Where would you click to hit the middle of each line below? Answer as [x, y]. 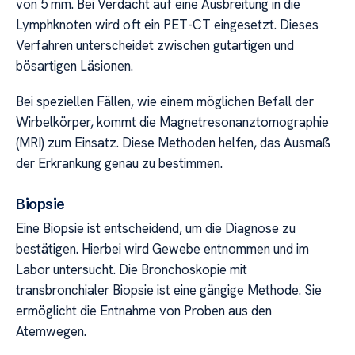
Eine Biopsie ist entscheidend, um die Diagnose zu [156, 229]
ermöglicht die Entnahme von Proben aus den [144, 311]
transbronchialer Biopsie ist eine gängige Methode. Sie [169, 290]
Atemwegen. [51, 332]
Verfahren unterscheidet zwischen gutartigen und [155, 46]
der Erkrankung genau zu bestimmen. [119, 163]
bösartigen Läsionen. [74, 66]
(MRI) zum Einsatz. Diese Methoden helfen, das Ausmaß [173, 142]
